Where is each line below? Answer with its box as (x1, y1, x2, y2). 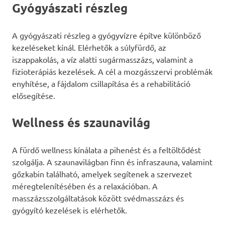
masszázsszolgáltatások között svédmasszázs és (12, 193, 184, 203)
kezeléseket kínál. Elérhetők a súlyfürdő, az (12, 42, 166, 53)
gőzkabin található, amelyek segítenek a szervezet (12, 169, 192, 179)
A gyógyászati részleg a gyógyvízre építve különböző (12, 30, 201, 41)
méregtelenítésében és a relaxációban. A (12, 181, 158, 191)
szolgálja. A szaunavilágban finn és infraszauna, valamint (12, 157, 212, 167)
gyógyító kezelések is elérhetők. (12, 205, 127, 215)
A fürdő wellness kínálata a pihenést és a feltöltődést (12, 145, 201, 155)
